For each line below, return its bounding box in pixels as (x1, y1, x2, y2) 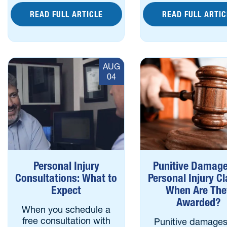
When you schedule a (22, 204, 111, 215)
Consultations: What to (15, 171, 118, 185)
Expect (51, 183, 82, 197)
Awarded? (176, 196, 221, 209)
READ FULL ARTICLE (29, 9, 103, 19)
